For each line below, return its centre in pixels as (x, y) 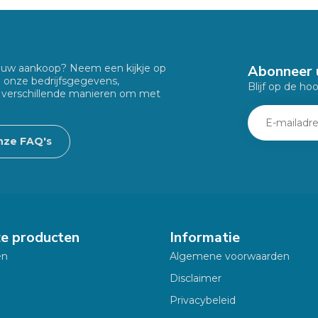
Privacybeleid (203, 300)
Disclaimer (196, 278)
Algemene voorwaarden (230, 256)
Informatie (205, 237)
